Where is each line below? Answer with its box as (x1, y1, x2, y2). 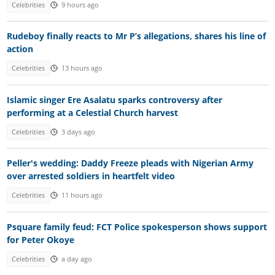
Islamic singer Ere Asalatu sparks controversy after (6, 93, 222, 106)
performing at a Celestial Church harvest (6, 106, 178, 118)
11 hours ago (61, 191, 103, 200)
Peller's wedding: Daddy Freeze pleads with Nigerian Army (6, 157, 254, 169)
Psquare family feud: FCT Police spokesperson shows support (6, 220, 267, 233)
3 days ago (61, 127, 95, 136)
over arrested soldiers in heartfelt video (6, 170, 175, 182)
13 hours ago (61, 64, 103, 73)
